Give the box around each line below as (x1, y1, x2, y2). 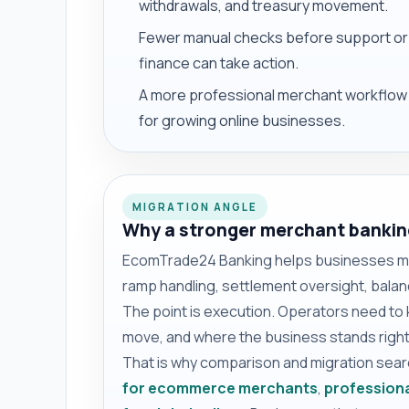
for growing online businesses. (139, 110, 346, 131)
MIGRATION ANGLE (132, 199, 258, 214)
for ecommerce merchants (122, 378, 318, 399)
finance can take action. (139, 53, 299, 74)
